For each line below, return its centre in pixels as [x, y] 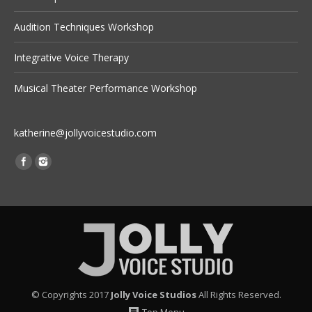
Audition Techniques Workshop [84, 27]
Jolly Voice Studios [153, 295]
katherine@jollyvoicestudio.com [85, 133]
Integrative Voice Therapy [71, 58]
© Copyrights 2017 [71, 295]
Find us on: [38, 160]
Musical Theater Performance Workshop [106, 88]
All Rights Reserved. [239, 295]
